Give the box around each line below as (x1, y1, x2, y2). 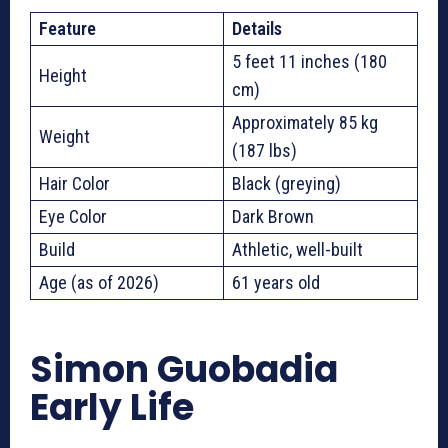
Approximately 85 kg (232, 111, 378, 133)
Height (39, 64, 87, 86)
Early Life (30, 381, 194, 433)
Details (232, 17, 282, 39)
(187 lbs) (232, 139, 297, 161)
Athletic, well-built (232, 238, 363, 260)
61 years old (232, 271, 320, 293)
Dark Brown (232, 205, 314, 227)
